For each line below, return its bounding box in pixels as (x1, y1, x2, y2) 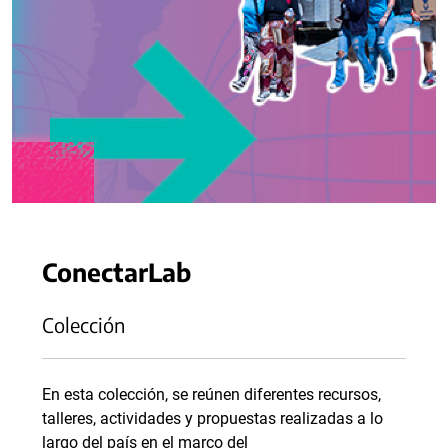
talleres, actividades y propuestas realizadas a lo (42, 409, 383, 429)
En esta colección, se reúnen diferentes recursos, (42, 385, 381, 405)
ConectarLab (42, 256, 197, 288)
